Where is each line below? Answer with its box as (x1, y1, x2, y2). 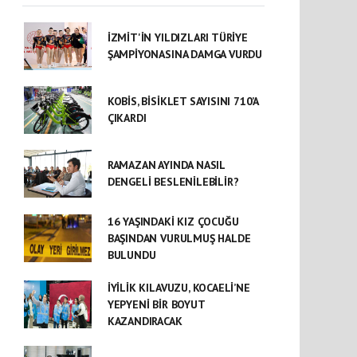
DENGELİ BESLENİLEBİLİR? (107, 174, 239, 189)
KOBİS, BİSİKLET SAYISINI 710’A (107, 93, 259, 108)
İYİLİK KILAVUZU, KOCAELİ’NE (107, 280, 250, 295)
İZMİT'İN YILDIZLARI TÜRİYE (107, 29, 248, 45)
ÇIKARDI (107, 110, 147, 125)
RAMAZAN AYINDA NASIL (107, 157, 225, 172)
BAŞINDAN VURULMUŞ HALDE (107, 230, 251, 245)
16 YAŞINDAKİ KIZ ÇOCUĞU (107, 214, 239, 229)
